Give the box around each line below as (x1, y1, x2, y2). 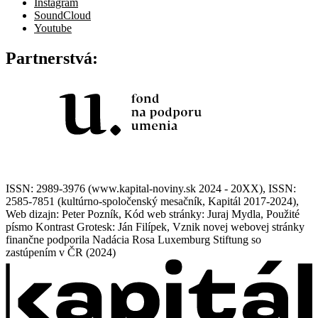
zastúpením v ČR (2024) (6, 246, 116, 258)
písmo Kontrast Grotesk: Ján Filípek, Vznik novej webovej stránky (6, 220, 305, 233)
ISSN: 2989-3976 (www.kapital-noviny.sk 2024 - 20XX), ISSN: (6, 182, 296, 194)
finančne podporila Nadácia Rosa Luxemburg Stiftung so (6, 233, 261, 246)
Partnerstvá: (6, 48, 98, 67)
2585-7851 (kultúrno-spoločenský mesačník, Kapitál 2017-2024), (6, 194, 299, 207)
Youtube (34, 21, 72, 34)
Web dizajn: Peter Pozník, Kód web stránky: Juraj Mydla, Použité (6, 207, 300, 220)
